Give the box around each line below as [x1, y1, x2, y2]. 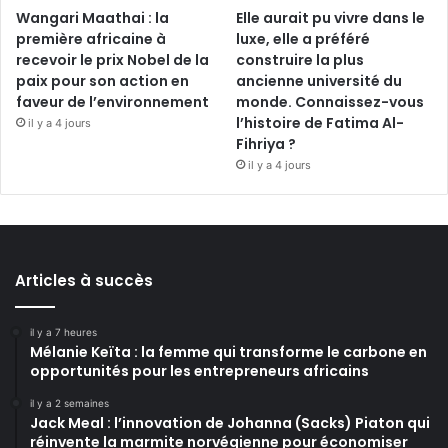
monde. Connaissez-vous [236, 92, 425, 113]
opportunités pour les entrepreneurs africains [30, 361, 369, 382]
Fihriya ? [236, 134, 297, 155]
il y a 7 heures [30, 326, 97, 339]
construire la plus [236, 50, 365, 71]
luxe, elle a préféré [236, 29, 371, 50]
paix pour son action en [16, 71, 189, 92]
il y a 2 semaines [30, 397, 109, 410]
